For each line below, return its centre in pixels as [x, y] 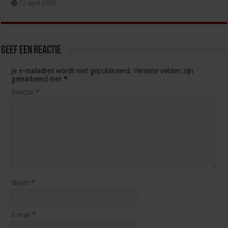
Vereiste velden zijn [164, 71]
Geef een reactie [31, 51]
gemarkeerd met [38, 79]
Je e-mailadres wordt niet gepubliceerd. [72, 71]
